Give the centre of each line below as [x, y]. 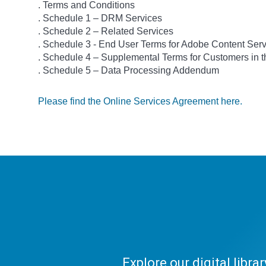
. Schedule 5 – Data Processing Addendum [129, 70]
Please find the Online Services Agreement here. [140, 101]
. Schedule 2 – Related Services [106, 31]
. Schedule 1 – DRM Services [100, 18]
